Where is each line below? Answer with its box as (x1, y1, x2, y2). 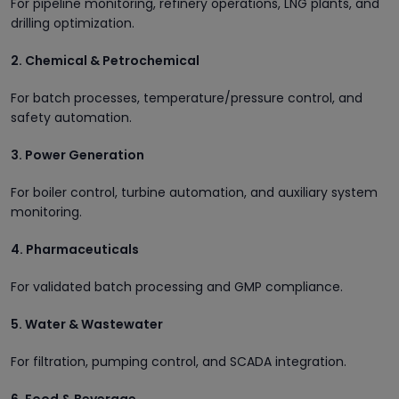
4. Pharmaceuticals (11, 240, 139, 258)
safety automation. (11, 108, 132, 126)
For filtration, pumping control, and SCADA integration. (11, 352, 346, 370)
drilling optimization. (11, 13, 134, 32)
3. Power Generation (11, 145, 144, 164)
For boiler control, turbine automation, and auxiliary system (11, 183, 378, 201)
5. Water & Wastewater (11, 314, 163, 333)
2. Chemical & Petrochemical (11, 51, 199, 69)
